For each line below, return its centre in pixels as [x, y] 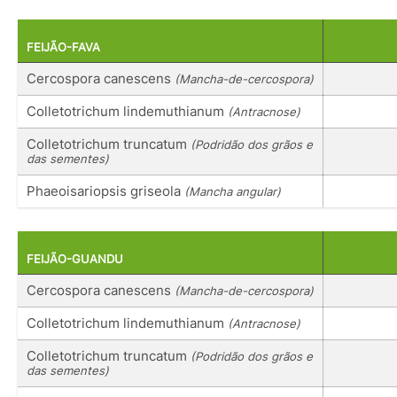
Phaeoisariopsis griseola [105, 191]
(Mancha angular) [233, 192]
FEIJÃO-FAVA [63, 48]
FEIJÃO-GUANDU [75, 259]
